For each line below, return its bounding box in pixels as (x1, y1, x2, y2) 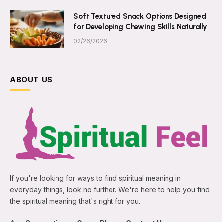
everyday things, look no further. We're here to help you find (10, 185, 210, 194)
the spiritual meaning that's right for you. (10, 197, 140, 206)
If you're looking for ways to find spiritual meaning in (10, 174, 181, 183)
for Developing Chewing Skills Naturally (73, 22, 208, 31)
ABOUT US (10, 74, 53, 84)
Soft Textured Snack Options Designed (73, 11, 206, 21)
